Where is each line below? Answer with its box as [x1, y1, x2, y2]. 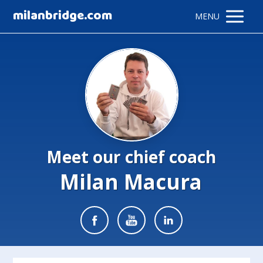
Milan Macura [60, 168, 203, 195]
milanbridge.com [13, 6, 113, 26]
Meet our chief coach [46, 146, 216, 168]
